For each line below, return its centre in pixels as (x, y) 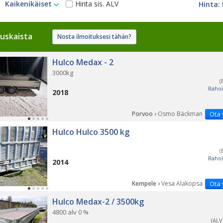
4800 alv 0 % (70, 212)
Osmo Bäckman (180, 114)
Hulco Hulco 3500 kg (91, 132)
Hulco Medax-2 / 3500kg (98, 202)
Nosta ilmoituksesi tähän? (94, 37)
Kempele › (147, 183)
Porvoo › (145, 114)
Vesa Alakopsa (182, 183)
